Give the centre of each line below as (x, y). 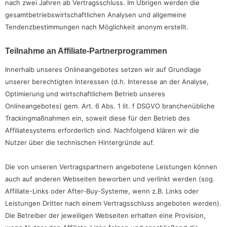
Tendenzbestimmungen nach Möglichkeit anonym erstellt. (97, 27)
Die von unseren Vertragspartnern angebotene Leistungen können (111, 166)
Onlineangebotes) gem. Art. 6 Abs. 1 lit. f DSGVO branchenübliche (110, 106)
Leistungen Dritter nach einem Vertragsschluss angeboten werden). (113, 203)
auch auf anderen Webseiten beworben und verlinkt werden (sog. (110, 179)
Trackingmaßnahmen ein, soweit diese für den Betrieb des (98, 118)
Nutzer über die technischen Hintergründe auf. (80, 142)
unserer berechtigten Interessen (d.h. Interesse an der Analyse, (107, 81)
